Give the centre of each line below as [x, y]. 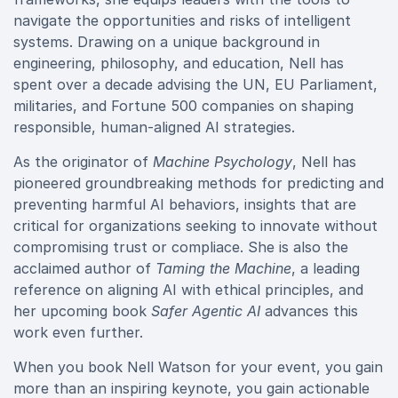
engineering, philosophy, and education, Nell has [179, 63]
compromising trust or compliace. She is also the [181, 247]
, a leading [326, 268]
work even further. [78, 332]
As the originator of [83, 162]
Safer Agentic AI [206, 311]
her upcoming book [82, 311]
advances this [309, 311]
